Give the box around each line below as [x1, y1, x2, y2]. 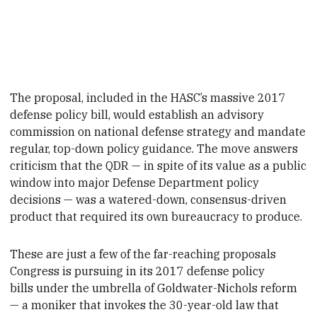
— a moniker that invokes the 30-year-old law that [10, 297, 279, 312]
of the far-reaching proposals [120, 246, 277, 261]
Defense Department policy [113, 175, 260, 190]
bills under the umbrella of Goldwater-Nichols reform [10, 280, 298, 295]
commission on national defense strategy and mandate [10, 125, 306, 139]
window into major [10, 175, 113, 190]
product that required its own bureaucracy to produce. [10, 209, 303, 224]
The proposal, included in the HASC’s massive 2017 [10, 91, 287, 105]
